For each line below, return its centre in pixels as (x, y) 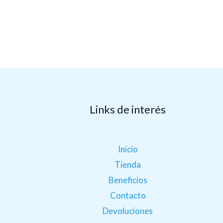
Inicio (128, 149)
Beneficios (128, 180)
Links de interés (128, 110)
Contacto (128, 195)
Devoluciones (128, 211)
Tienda (128, 164)
